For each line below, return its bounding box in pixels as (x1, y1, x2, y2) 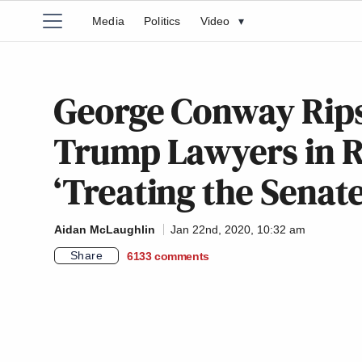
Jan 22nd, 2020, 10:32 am (170, 223, 305, 236)
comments (154, 249, 209, 263)
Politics (144, 15, 181, 27)
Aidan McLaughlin (54, 223, 155, 236)
